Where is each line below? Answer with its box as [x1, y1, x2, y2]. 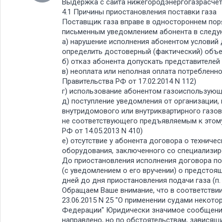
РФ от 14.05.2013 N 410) [62, 126, 143, 135]
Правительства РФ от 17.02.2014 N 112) [62, 77, 196, 86]
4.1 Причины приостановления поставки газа [62, 7, 217, 16]
